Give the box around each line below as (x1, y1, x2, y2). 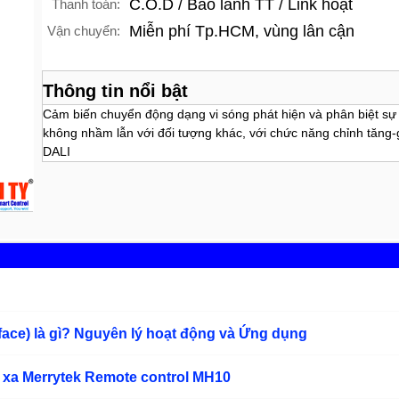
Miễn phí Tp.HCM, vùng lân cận (129, 22, 355, 40)
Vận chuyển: (47, 23, 121, 38)
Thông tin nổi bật (43, 81, 188, 101)
